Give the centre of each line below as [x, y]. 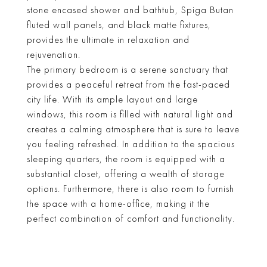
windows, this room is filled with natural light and [130, 114]
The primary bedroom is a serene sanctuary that [128, 70]
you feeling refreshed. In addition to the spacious [131, 144]
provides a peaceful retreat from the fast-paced [128, 85]
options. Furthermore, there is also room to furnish [131, 189]
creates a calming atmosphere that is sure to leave [133, 129]
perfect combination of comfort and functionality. [131, 219]
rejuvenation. [54, 55]
